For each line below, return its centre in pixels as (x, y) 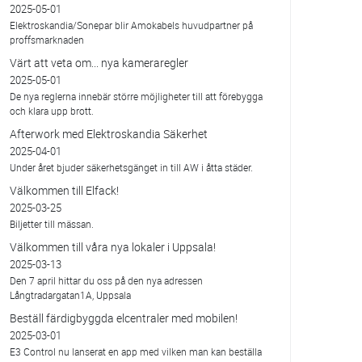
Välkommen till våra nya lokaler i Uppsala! (112, 247)
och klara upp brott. (51, 111)
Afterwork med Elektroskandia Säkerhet (108, 134)
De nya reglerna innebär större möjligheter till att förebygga (136, 97)
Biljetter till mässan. (51, 224)
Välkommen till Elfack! (64, 191)
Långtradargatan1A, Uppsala (70, 295)
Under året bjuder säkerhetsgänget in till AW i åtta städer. (131, 168)
